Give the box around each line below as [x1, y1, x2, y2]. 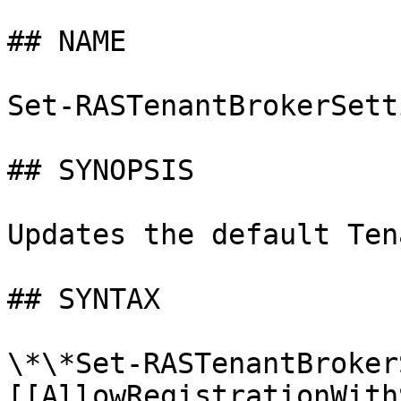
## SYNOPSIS [7, 154, 194, 186]
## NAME [7, 25, 126, 57]
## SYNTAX [7, 283, 160, 315]
